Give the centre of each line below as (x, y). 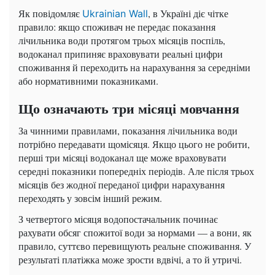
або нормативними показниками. (88, 81)
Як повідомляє (50, 14)
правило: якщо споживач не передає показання (117, 27)
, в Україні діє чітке (188, 14)
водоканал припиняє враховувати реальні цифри (121, 54)
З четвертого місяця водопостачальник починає (118, 219)
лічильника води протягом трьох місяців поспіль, (122, 41)
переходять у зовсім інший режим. (90, 198)
